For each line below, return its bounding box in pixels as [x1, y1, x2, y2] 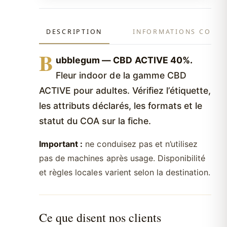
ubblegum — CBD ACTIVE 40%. [56, 55, 193, 66]
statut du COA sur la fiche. [39, 116, 151, 127]
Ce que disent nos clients [39, 209, 161, 226]
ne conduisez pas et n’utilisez [83, 139, 198, 149]
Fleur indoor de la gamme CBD [56, 70, 187, 81]
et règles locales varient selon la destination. [39, 167, 211, 178]
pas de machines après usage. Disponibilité [39, 153, 206, 164]
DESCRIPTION [46, 27, 103, 36]
